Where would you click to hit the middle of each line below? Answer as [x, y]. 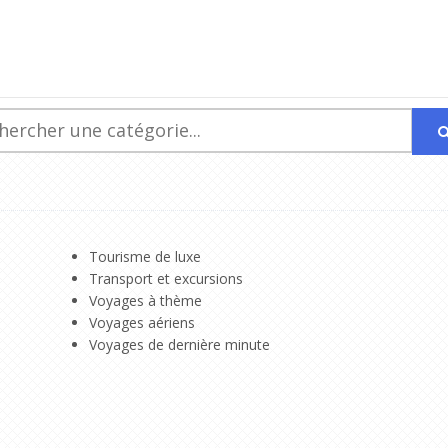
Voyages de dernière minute [179, 344]
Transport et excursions [166, 278]
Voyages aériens [142, 322]
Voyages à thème [145, 300]
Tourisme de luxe [145, 256]
